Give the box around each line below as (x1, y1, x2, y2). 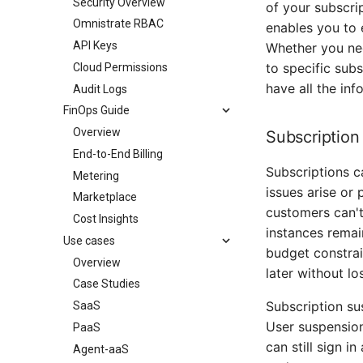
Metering (73, 169, 119, 182)
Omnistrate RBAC (73, 17, 164, 31)
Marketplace (73, 190, 137, 204)
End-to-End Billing (73, 147, 163, 160)
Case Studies (73, 277, 140, 291)
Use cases (63, 233, 115, 247)
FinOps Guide (63, 104, 130, 117)
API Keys (73, 39, 117, 52)
